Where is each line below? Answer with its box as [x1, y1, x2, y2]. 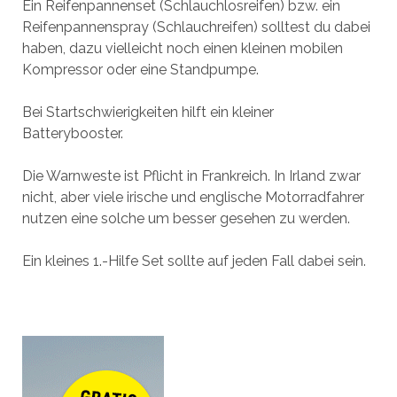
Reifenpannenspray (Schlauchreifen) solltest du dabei [21, 19, 370, 35]
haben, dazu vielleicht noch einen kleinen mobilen [21, 40, 343, 57]
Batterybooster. [21, 125, 123, 142]
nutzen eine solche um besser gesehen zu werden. [21, 210, 350, 227]
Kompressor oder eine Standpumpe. [21, 61, 259, 78]
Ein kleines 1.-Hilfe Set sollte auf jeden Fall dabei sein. [21, 253, 366, 269]
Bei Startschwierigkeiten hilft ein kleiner [21, 104, 274, 121]
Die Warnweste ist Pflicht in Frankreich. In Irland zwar [21, 167, 361, 184]
